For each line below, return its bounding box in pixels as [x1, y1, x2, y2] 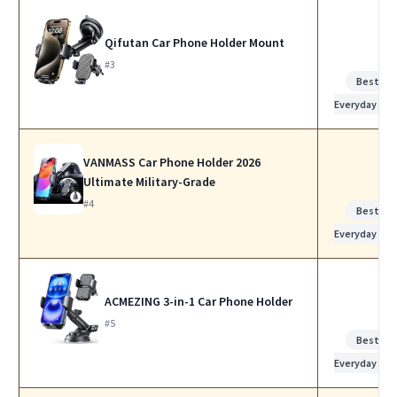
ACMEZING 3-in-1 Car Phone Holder [105, 292, 292, 309]
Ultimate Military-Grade [83, 173, 216, 190]
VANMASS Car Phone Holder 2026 [83, 153, 261, 170]
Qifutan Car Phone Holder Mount [105, 34, 284, 51]
